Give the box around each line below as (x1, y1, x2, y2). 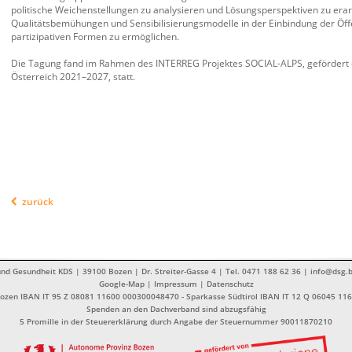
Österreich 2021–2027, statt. (11, 69, 135, 83)
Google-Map (98, 277, 145, 289)
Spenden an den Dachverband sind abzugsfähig (86, 302, 266, 314)
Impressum (153, 277, 197, 289)
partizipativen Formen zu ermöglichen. (11, 29, 179, 43)
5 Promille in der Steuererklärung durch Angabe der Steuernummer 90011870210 (20, 315, 332, 327)
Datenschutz (206, 277, 254, 289)
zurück (22, 194, 53, 208)
